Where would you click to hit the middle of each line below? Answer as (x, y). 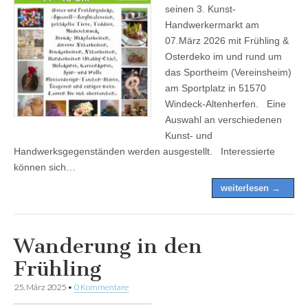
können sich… (45, 167)
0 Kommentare (101, 287)
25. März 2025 (40, 287)
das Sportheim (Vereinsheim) (228, 72)
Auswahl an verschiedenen (223, 119)
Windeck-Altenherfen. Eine (225, 103)
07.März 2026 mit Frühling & (227, 40)
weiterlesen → (251, 188)
